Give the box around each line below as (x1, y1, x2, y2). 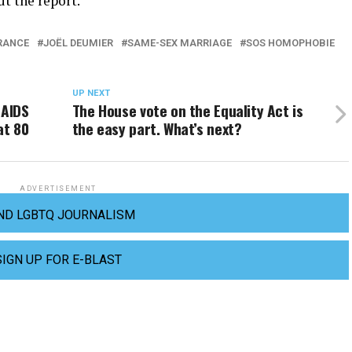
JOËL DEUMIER (43, 37, 113, 49)
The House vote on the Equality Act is (71, 99, 303, 122)
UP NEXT (71, 88, 110, 98)
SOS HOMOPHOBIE (246, 37, 335, 49)
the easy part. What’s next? (71, 117, 242, 140)
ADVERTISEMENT (19, 185, 97, 192)
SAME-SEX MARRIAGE (127, 37, 232, 49)
